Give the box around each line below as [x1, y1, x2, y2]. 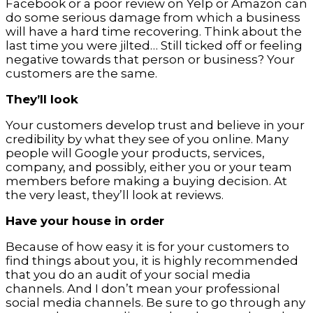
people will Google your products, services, [6, 146, 265, 161]
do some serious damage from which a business [6, 10, 300, 25]
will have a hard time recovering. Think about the [6, 24, 302, 39]
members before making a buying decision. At [6, 174, 287, 189]
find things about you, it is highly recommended [6, 254, 298, 268]
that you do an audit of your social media [6, 268, 251, 282]
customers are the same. [6, 66, 157, 81]
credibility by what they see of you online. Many [6, 132, 289, 147]
